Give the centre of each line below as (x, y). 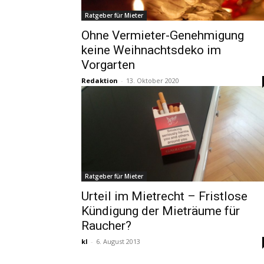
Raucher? (106, 226)
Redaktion (100, 80)
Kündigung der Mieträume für (161, 211)
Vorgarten (108, 65)
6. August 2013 (118, 241)
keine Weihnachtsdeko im (151, 50)
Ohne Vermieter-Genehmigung (163, 35)
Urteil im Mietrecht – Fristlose (164, 196)
